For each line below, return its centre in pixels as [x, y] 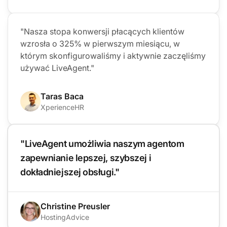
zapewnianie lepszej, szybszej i [86, 158]
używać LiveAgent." [57, 68]
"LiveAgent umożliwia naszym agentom [102, 143]
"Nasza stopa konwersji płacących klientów [102, 31]
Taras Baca [62, 96]
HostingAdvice [65, 217]
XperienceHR [62, 107]
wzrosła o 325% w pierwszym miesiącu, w [100, 43]
